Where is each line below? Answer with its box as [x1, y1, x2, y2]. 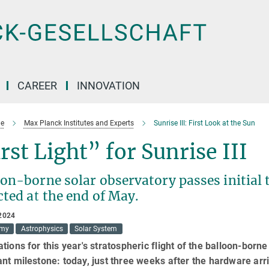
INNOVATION [77, 79, 140, 92]
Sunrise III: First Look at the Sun [153, 119, 255, 127]
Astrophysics [20, 225, 63, 233]
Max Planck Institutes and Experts [23, 119, 134, 127]
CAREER [17, 79, 57, 92]
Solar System [74, 225, 118, 233]
